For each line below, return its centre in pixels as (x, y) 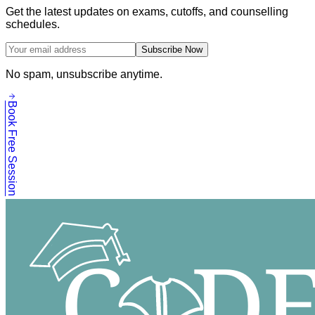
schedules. (33, 25)
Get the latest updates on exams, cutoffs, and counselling (147, 12)
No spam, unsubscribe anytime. (84, 75)
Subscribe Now (172, 50)
